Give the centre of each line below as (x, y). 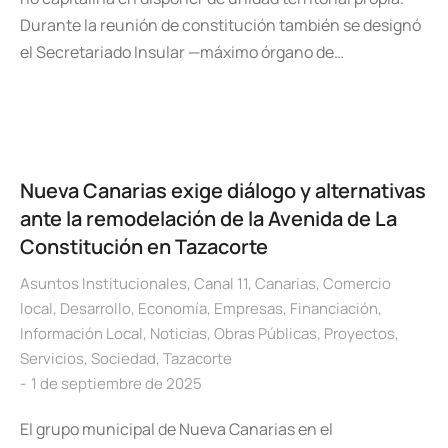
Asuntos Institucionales (103, 283)
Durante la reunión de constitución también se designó (220, 25)
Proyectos (359, 333)
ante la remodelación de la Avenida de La (208, 218)
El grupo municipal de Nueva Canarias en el (176, 429)
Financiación (334, 308)
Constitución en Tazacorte (144, 246)
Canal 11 (221, 283)
